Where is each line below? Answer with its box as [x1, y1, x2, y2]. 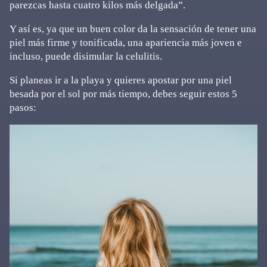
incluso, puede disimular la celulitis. [10, 51, 162, 62]
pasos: [10, 102, 36, 113]
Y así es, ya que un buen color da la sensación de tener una [10, 23, 256, 35]
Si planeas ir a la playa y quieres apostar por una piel [10, 74, 232, 86]
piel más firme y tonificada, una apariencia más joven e [10, 37, 242, 48]
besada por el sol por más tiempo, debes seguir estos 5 [10, 88, 237, 100]
